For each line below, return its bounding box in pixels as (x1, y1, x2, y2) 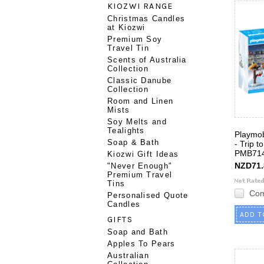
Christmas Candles (107, 14, 186, 23)
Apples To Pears (107, 239, 176, 248)
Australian (107, 251, 149, 260)
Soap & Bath (107, 138, 160, 147)
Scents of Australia (107, 55, 187, 64)
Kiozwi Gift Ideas (107, 150, 179, 159)
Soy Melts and (107, 117, 167, 126)
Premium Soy (107, 35, 163, 44)
